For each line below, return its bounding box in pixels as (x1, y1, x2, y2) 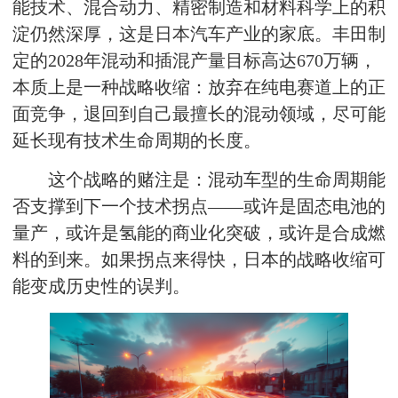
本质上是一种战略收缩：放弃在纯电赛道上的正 (12, 77, 386, 97)
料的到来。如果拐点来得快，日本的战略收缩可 (12, 250, 386, 269)
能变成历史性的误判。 (12, 276, 190, 296)
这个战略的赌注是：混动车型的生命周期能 (48, 170, 386, 189)
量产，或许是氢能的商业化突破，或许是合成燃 (12, 223, 386, 243)
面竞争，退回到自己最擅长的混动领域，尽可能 (12, 104, 386, 123)
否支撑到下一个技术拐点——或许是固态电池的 (12, 196, 386, 216)
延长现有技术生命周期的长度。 (12, 131, 261, 150)
